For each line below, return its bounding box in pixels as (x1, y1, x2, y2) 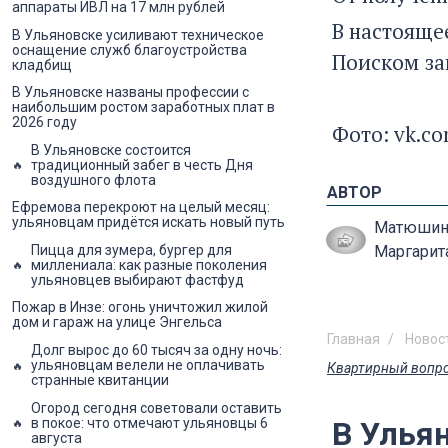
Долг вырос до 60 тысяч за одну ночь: (31, 342, 282, 359)
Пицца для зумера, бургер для (31, 241, 232, 258)
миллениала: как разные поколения (31, 256, 267, 273)
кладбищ (12, 56, 72, 73)
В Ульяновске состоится (31, 141, 191, 158)
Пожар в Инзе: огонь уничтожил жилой (12, 299, 268, 316)
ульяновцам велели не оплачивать (31, 357, 265, 374)
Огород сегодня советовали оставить (31, 399, 282, 416)
